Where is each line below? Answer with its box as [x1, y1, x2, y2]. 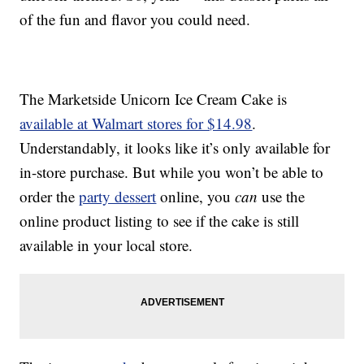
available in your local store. [19, 235, 193, 256]
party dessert [79, 186, 157, 207]
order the [19, 186, 80, 207]
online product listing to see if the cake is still [19, 210, 300, 232]
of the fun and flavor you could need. [19, 9, 251, 30]
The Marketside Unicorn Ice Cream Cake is [19, 89, 288, 110]
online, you [156, 186, 236, 207]
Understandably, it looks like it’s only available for [19, 137, 331, 158]
